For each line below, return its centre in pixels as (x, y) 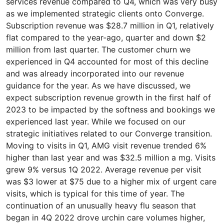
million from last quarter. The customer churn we (98, 49)
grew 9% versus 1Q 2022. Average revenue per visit (104, 169)
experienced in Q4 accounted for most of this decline (107, 61)
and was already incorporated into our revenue (95, 73)
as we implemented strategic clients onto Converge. (105, 13)
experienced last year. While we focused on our (96, 121)
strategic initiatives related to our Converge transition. (109, 133)
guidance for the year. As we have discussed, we (98, 85)
